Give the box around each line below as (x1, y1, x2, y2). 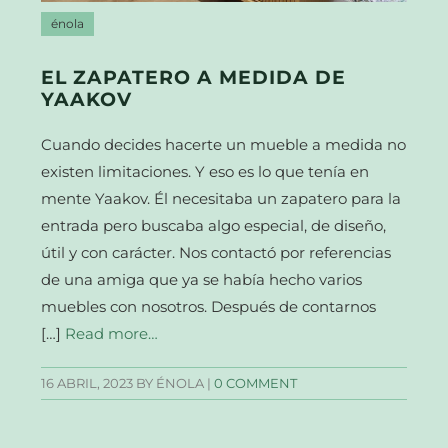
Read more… (65, 324, 159, 344)
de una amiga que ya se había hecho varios (41, 270, 363, 290)
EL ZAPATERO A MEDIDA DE (41, 66, 347, 90)
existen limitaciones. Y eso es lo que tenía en (41, 162, 370, 182)
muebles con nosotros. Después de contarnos (41, 297, 377, 317)
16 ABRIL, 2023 (41, 376, 134, 392)
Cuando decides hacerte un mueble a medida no (41, 135, 407, 155)
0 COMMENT (214, 376, 298, 392)
